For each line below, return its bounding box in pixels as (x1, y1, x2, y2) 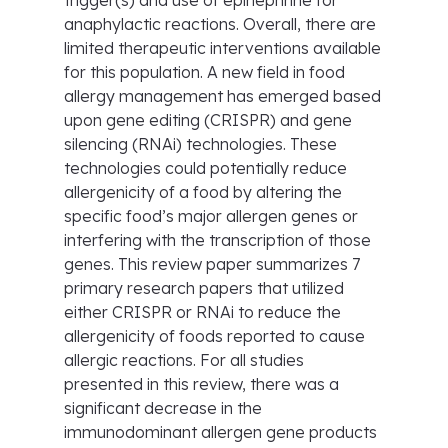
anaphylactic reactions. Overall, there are (64, 14, 376, 34)
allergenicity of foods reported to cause (64, 326, 365, 346)
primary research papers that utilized (64, 278, 344, 298)
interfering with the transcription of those (64, 230, 371, 250)
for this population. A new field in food (64, 62, 345, 82)
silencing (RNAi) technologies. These (64, 134, 337, 154)
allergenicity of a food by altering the (64, 182, 342, 202)
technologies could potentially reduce (64, 158, 347, 178)
